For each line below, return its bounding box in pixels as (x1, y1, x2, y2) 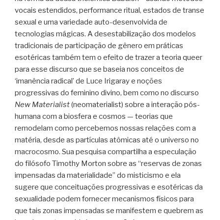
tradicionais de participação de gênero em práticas (15, 41, 183, 50)
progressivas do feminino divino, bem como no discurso (15, 88, 199, 97)
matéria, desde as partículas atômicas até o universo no (15, 135, 199, 144)
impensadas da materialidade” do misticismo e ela (15, 170, 181, 180)
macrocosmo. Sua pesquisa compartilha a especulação (15, 147, 196, 156)
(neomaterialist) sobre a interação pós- (70, 100, 200, 109)
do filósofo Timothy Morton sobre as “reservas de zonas (15, 159, 202, 168)
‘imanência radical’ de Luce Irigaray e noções (15, 76, 162, 85)
